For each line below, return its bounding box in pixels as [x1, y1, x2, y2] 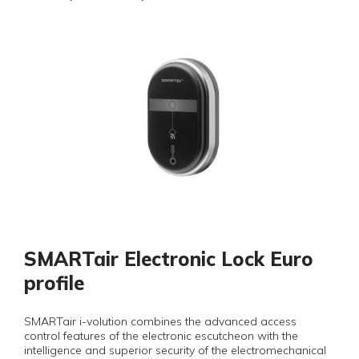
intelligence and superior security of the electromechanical [24, 343, 326, 357]
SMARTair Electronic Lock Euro [24, 247, 313, 271]
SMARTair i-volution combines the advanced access [24, 314, 296, 329]
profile [24, 271, 84, 295]
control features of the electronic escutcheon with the [24, 329, 298, 343]
